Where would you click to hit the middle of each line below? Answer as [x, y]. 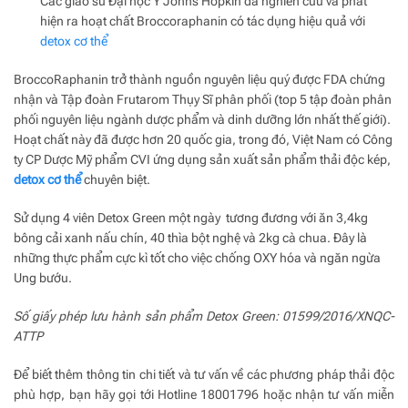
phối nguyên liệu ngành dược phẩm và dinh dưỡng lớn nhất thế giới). [202, 119]
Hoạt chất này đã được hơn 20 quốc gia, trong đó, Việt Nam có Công [203, 139]
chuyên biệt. [116, 179]
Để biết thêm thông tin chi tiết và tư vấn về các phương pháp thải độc [204, 374]
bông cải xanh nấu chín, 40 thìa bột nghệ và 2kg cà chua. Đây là [190, 237]
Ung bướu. [43, 277]
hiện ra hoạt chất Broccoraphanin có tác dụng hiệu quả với [203, 20]
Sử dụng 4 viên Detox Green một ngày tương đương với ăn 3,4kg [191, 217]
